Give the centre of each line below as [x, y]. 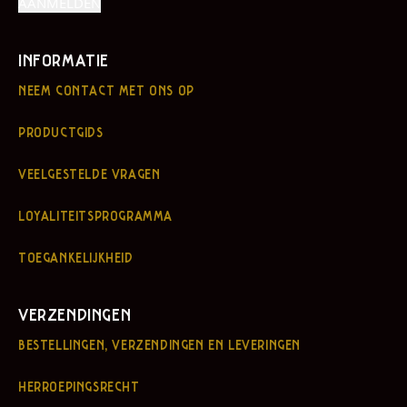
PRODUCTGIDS [61, 132]
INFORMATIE [64, 60]
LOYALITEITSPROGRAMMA [95, 215]
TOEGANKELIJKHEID [76, 257]
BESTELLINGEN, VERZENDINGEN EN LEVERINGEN [159, 344]
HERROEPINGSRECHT [79, 386]
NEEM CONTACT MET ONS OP [106, 90]
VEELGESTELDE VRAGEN [89, 174]
